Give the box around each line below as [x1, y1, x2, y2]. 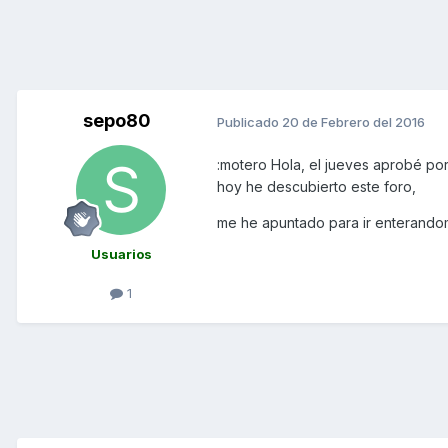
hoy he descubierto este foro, [217, 178, 416, 196]
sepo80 [83, 110, 151, 132]
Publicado [217, 113, 282, 130]
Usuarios [90, 246, 152, 263]
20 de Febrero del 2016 [282, 113, 425, 130]
